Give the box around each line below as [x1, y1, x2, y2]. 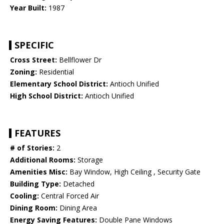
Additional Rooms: [10, 155, 75, 165]
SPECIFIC [14, 39, 54, 51]
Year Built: [10, 3, 46, 13]
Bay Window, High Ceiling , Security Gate [67, 167, 200, 177]
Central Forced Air [39, 191, 99, 201]
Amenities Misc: [10, 167, 67, 177]
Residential [37, 67, 74, 77]
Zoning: [10, 67, 37, 77]
